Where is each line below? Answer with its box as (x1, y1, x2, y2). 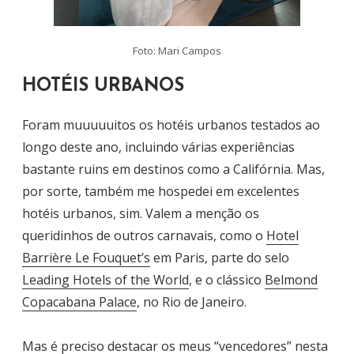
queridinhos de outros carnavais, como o (22, 227, 266, 245)
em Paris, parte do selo (150, 249, 289, 267)
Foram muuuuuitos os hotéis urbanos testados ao (22, 116, 320, 134)
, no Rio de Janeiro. (137, 293, 247, 311)
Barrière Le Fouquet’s (22, 249, 150, 267)
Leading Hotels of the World (22, 271, 189, 289)
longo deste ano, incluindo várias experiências (22, 138, 295, 156)
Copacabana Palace (22, 293, 137, 311)
